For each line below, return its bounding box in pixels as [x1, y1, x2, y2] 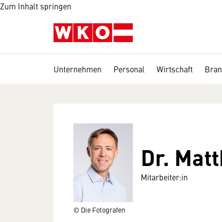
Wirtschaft [157, 63, 193, 74]
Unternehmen [54, 63, 102, 74]
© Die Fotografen [73, 204, 125, 215]
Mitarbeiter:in [141, 171, 188, 182]
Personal [113, 63, 145, 74]
